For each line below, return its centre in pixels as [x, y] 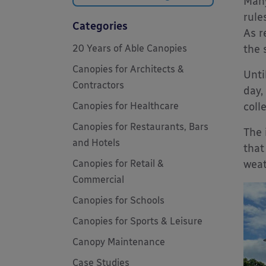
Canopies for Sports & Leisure [137, 221]
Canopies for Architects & [128, 69]
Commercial [98, 180]
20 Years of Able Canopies [130, 48]
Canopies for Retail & [118, 164]
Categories [100, 26]
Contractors [98, 85]
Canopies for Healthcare [126, 106]
